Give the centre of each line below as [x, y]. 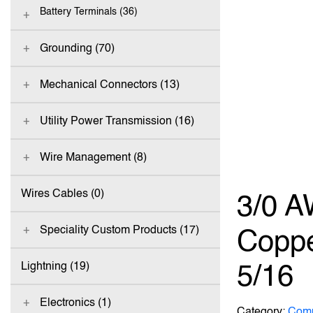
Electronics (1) [75, 302]
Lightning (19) [55, 266]
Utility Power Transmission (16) [117, 121]
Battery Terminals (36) [88, 11]
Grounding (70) [77, 48]
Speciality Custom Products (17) [119, 230]
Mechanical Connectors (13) [109, 84]
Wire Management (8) [93, 157]
